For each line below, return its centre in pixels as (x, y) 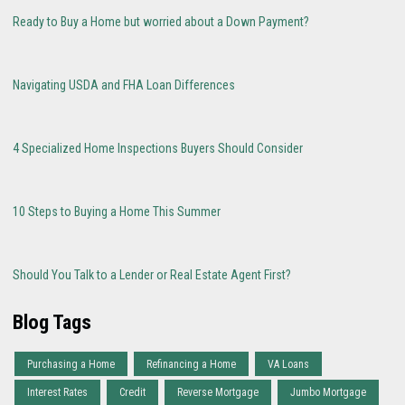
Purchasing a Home (71, 364)
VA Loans (288, 364)
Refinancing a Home (191, 364)
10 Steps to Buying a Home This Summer (117, 212)
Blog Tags (52, 323)
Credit (132, 393)
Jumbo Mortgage (328, 393)
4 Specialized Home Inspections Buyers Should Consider (158, 149)
